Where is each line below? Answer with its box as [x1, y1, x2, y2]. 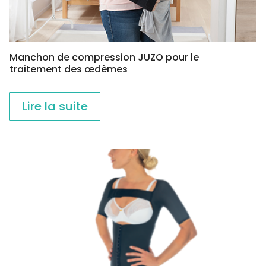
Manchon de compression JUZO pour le [9, 50, 199, 64]
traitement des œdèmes [9, 62, 128, 76]
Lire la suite [22, 97, 88, 115]
